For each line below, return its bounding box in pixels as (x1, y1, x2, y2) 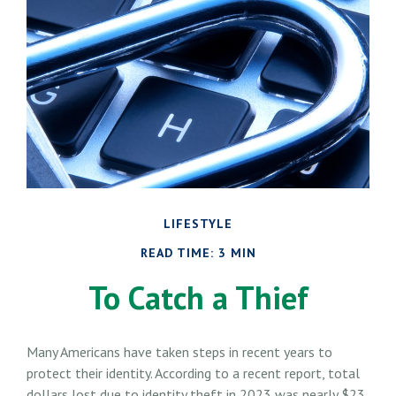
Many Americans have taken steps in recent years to (27, 342, 332, 361)
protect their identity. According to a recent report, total (27, 363, 360, 382)
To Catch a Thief (88, 276, 308, 318)
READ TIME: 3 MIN (140, 244, 256, 261)
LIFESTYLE (164, 215, 232, 232)
